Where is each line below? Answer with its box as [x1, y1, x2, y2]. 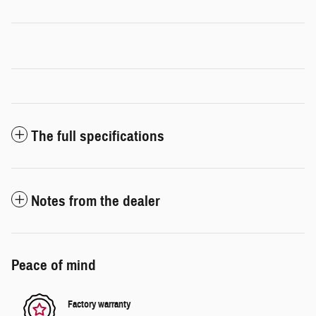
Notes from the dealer [31, 191, 160, 210]
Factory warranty [68, 298, 130, 311]
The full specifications [31, 126, 164, 145]
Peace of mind [11, 255, 96, 274]
